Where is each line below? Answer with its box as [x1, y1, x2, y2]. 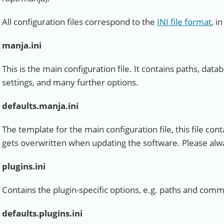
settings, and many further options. [2, 76, 138, 88]
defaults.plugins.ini [2, 207, 82, 219]
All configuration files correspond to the [2, 16, 157, 27]
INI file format [157, 16, 211, 27]
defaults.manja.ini [2, 100, 78, 111]
